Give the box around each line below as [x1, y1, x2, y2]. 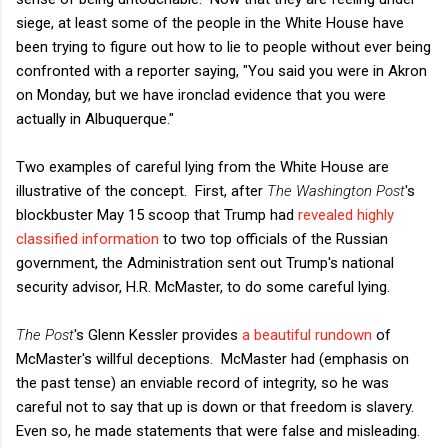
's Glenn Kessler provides [74, 325, 242, 344]
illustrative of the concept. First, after [16, 181, 267, 200]
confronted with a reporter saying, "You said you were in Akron [16, 61, 427, 80]
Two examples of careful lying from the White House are [16, 157, 389, 176]
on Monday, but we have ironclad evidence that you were [16, 85, 386, 104]
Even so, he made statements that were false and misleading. [16, 421, 420, 440]
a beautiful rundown [242, 325, 372, 344]
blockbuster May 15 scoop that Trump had [16, 205, 298, 224]
